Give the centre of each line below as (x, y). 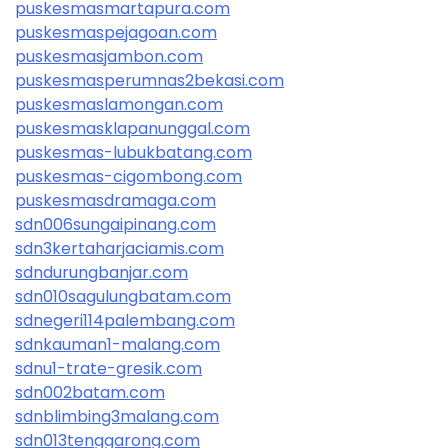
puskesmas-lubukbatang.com (133, 152)
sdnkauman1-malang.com (117, 344)
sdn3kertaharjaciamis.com (119, 248)
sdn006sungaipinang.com (115, 224)
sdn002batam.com (90, 392)
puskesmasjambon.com (109, 56)
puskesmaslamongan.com (119, 104)
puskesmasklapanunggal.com (132, 128)
